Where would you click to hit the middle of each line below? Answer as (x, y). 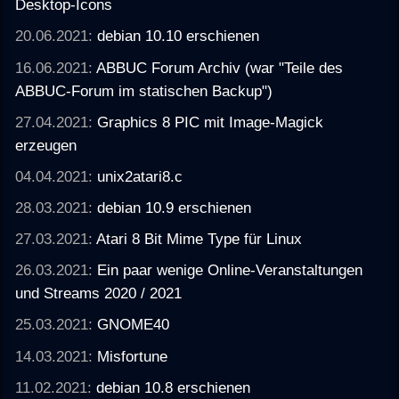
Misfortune (133, 356)
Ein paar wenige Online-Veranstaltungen (230, 270)
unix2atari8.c (140, 176)
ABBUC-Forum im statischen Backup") (144, 90)
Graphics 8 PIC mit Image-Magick (211, 122)
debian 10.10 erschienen (179, 36)
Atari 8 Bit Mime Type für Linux (199, 239)
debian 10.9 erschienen (175, 208)
